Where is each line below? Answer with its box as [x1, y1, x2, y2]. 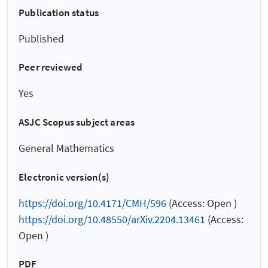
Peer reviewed [19, 60, 83, 74]
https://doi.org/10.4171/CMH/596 [19, 196, 166, 210]
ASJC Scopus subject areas [19, 115, 135, 129]
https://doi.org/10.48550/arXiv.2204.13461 [19, 212, 205, 226]
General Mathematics [19, 141, 114, 155]
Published [19, 31, 64, 45]
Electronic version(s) [19, 170, 110, 184]
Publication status [19, 5, 99, 19]
